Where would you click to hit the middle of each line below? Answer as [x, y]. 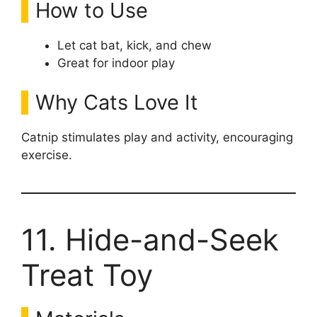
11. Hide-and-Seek [150, 239]
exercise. [47, 155]
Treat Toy [87, 275]
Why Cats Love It [117, 102]
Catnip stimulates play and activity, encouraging [157, 137]
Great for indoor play [116, 63]
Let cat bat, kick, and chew [134, 45]
